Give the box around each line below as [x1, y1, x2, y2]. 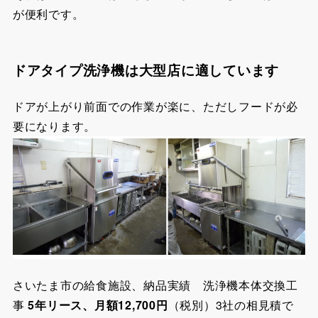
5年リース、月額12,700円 [28, 296, 168, 313]
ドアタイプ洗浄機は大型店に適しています [12, 60, 280, 80]
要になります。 [12, 118, 97, 135]
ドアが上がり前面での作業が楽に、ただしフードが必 [12, 98, 298, 115]
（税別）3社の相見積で [168, 296, 294, 313]
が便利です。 [12, 6, 84, 23]
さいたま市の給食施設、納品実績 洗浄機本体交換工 [12, 276, 298, 293]
